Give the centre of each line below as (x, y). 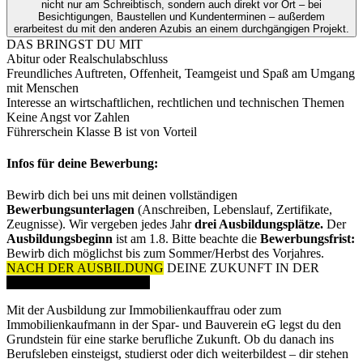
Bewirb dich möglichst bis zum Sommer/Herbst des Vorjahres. (165, 254)
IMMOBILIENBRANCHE (78, 283)
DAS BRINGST (50, 44)
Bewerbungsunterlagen (70, 210)
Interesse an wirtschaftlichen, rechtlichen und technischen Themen (175, 102)
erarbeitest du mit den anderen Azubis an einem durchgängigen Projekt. (181, 28)
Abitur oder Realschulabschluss (87, 58)
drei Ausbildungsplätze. (259, 224)
